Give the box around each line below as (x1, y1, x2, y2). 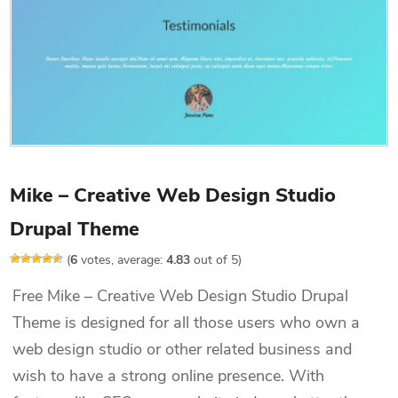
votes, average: (77, 251, 167, 269)
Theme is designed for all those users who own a (12, 312, 361, 334)
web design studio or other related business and (12, 338, 353, 361)
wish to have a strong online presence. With (12, 365, 325, 387)
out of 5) (190, 251, 243, 269)
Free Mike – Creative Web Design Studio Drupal (12, 285, 349, 307)
